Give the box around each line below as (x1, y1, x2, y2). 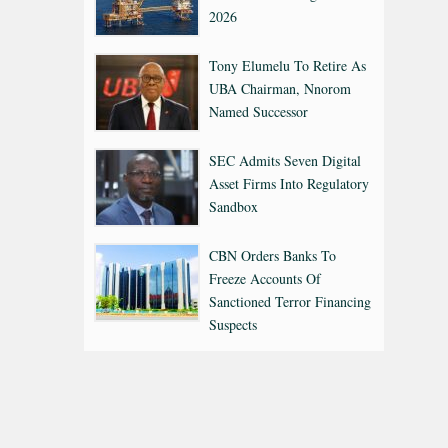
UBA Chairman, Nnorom (209, 78, 351, 98)
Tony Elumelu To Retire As (209, 55, 366, 75)
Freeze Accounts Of (209, 268, 321, 288)
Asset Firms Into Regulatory (209, 173, 369, 193)
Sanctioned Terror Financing (209, 291, 371, 311)
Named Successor (209, 101, 308, 121)
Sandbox (209, 196, 258, 216)
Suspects (209, 314, 257, 334)
